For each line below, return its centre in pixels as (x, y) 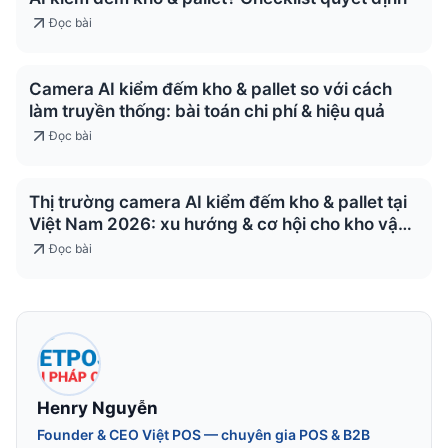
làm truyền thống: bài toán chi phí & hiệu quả (207, 111)
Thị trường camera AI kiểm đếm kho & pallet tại (218, 202)
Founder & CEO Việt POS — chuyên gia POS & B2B (203, 435)
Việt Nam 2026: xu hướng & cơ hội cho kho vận (218, 224)
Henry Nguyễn (97, 408)
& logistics (70, 246)
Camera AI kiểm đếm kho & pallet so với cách (210, 89)
